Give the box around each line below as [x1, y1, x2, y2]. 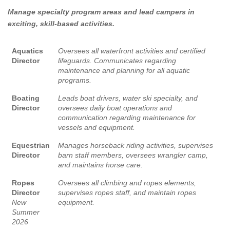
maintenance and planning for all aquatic [58, 66, 190, 75]
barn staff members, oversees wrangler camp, [58, 151, 208, 160]
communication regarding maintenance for [58, 113, 196, 122]
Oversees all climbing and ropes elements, [58, 179, 196, 187]
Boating [12, 94, 40, 103]
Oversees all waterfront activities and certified [58, 47, 205, 55]
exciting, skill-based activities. [8, 20, 114, 28]
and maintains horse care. [58, 161, 143, 169]
